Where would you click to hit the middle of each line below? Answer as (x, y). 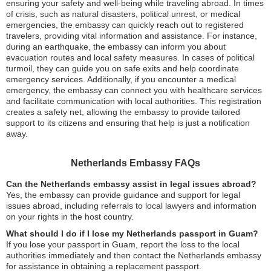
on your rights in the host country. (70, 217)
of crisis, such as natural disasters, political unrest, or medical (123, 14)
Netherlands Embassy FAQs (135, 163)
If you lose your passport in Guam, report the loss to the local (123, 245)
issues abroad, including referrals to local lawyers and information (131, 206)
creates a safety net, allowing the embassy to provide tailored (123, 112)
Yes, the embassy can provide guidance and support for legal (123, 195)
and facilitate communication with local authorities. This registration (134, 101)
